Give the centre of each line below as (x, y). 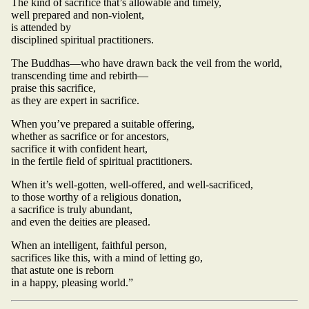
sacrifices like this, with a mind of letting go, (107, 257)
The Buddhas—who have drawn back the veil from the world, (147, 63)
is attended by (41, 27)
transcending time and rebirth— (80, 75)
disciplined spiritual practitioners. (82, 39)
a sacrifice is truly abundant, (72, 209)
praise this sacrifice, (53, 88)
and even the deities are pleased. (81, 221)
